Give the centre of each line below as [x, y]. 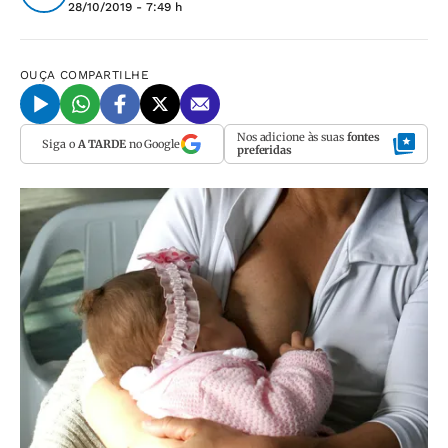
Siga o [60, 143]
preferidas [264, 150]
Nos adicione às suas [292, 137]
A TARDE [101, 143]
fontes [363, 137]
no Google [152, 143]
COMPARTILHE [105, 75]
